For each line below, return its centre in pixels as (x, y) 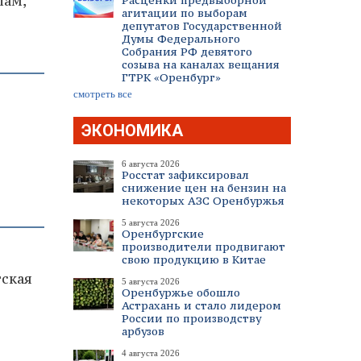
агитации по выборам (185, 13)
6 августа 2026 (151, 164)
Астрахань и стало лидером (201, 305)
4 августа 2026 (151, 353)
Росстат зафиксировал (185, 175)
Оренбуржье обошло (181, 293)
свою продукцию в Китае (194, 259)
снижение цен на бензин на (204, 188)
